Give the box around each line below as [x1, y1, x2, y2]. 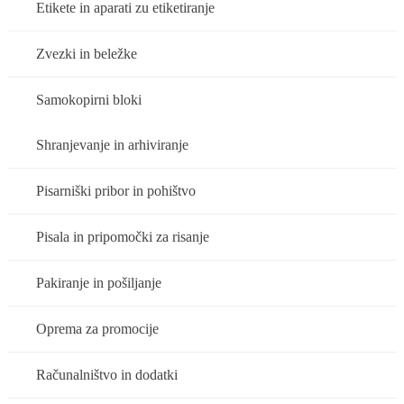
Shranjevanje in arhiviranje [36, 137, 188, 153]
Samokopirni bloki [36, 92, 142, 108]
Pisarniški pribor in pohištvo [36, 183, 196, 199]
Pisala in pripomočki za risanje [36, 229, 209, 245]
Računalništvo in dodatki [36, 367, 178, 383]
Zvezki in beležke [36, 46, 137, 62]
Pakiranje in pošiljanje [36, 275, 161, 291]
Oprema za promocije [36, 321, 159, 337]
